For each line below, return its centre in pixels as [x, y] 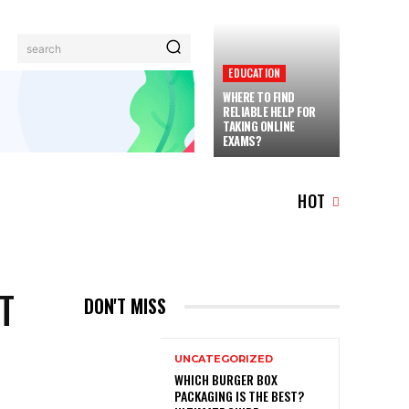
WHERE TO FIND [259, 97]
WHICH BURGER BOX [226, 380]
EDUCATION [255, 73]
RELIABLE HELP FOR [269, 111]
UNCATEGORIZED [224, 359]
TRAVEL [42, 201]
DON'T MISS [125, 306]
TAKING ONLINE [259, 126]
